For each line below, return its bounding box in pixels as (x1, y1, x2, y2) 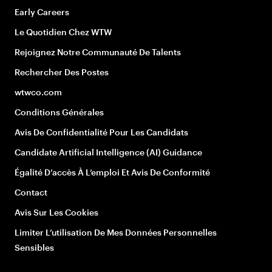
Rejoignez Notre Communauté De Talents (15, 46, 181, 57)
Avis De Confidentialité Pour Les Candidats (15, 126, 188, 137)
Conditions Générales (15, 106, 104, 117)
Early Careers (15, 6, 69, 17)
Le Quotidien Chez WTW (15, 26, 112, 37)
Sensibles (15, 242, 54, 253)
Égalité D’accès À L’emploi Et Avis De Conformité (15, 166, 210, 177)
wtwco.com (15, 86, 62, 97)
